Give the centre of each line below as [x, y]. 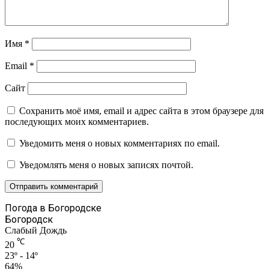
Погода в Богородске [53, 208]
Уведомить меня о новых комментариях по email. [119, 143]
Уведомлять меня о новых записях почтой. [106, 165]
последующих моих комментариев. [77, 121]
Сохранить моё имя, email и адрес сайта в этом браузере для [141, 110]
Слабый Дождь [36, 230]
